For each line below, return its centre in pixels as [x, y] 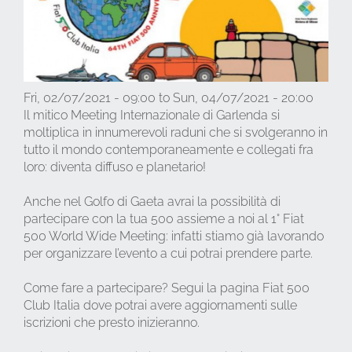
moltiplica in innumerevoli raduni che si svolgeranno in [176, 132]
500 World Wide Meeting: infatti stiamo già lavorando [174, 236]
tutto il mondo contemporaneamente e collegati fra [169, 149]
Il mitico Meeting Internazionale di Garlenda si [152, 115]
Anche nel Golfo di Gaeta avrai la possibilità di [152, 201]
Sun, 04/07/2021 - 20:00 [243, 97]
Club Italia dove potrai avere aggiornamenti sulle [160, 305]
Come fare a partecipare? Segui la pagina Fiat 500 [167, 288]
